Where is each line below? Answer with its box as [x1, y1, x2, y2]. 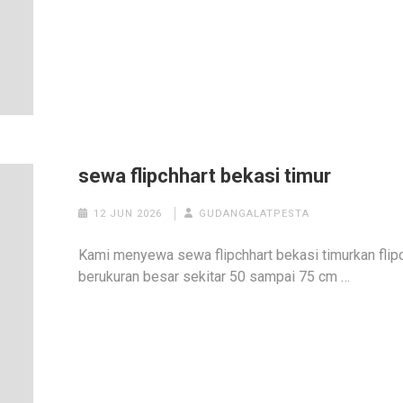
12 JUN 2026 [93, 207, 162, 219]
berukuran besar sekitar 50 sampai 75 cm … [78, 267, 351, 285]
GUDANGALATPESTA [199, 207, 310, 219]
